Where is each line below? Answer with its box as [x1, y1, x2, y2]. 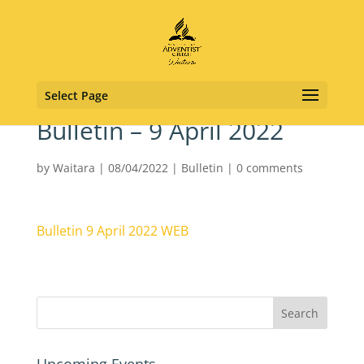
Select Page [44, 88, 108, 103]
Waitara [52, 160, 95, 175]
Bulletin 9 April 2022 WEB [36, 222, 188, 240]
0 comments [236, 160, 303, 175]
